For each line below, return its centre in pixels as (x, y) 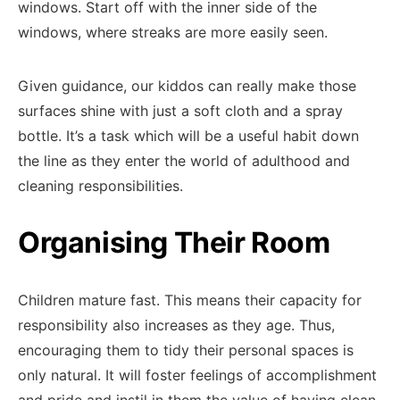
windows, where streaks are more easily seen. (173, 32)
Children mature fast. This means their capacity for (190, 300)
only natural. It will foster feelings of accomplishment (197, 375)
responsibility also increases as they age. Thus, (176, 325)
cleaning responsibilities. (100, 186)
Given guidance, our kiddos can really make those (187, 86)
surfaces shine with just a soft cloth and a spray (180, 111)
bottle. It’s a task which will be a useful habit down (188, 136)
